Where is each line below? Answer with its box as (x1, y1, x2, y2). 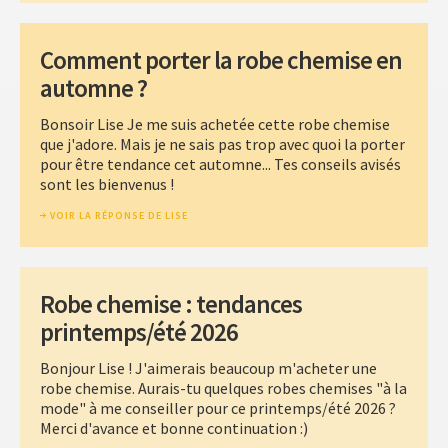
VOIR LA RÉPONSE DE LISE (50, 208, 188, 222)
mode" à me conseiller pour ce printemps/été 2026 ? (40, 397, 396, 418)
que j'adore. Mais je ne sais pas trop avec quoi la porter (40, 133, 405, 154)
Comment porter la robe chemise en (40, 43, 402, 76)
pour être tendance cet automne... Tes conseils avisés (40, 153, 401, 174)
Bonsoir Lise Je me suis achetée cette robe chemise (40, 113, 390, 134)
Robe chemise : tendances (40, 287, 302, 320)
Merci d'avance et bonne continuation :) (40, 417, 308, 438)
